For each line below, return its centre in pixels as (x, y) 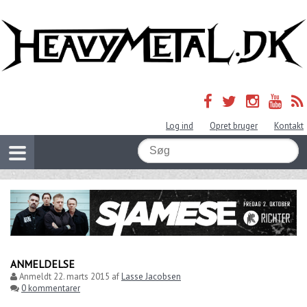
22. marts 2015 (82, 276)
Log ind (180, 126)
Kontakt (289, 126)
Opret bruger (234, 126)
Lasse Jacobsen (151, 276)
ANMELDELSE (42, 263)
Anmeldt (35, 276)
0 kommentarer (51, 288)
